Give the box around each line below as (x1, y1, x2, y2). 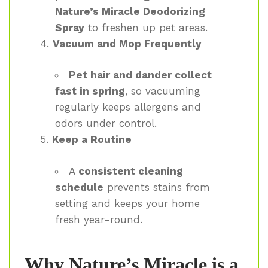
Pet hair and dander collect (69, 69, 212, 81)
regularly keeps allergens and (55, 101, 201, 114)
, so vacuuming (125, 85, 200, 98)
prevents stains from (103, 181, 210, 193)
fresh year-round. (55, 213, 142, 226)
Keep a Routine (51, 133, 132, 146)
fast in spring (55, 85, 125, 98)
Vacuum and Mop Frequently (52, 37, 202, 50)
